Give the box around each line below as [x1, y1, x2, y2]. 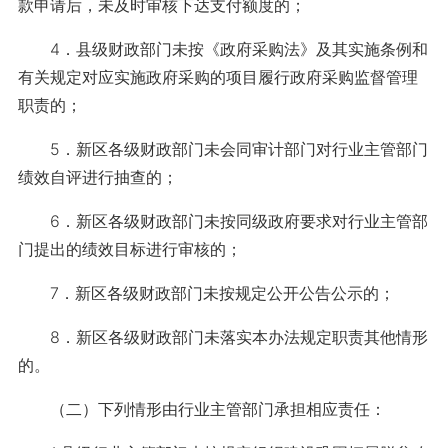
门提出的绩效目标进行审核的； [17, 239, 242, 259]
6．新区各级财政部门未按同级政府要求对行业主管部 [17, 211, 428, 231]
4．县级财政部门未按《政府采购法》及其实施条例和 [17, 39, 428, 59]
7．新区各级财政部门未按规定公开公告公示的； [17, 283, 395, 303]
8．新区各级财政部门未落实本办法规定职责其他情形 [17, 327, 428, 347]
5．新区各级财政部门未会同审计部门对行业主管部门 [17, 139, 428, 159]
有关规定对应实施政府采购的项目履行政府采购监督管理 [17, 67, 418, 87]
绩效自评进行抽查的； [17, 167, 178, 187]
